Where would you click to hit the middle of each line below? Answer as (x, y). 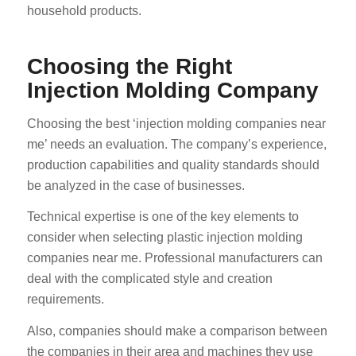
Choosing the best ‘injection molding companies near (176, 123)
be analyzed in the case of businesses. (135, 185)
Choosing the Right (129, 67)
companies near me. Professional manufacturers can (174, 258)
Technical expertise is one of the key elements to (163, 217)
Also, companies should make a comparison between (177, 331)
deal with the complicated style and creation (149, 279)
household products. (84, 11)
